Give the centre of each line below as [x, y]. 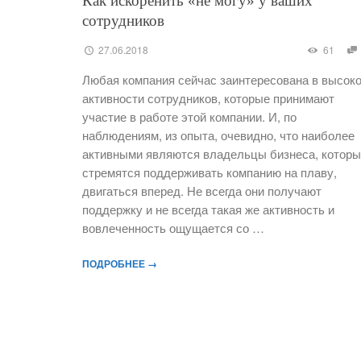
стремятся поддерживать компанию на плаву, [210, 172]
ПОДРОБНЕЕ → [120, 263]
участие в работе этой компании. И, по [189, 116]
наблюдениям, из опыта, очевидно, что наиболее [218, 135]
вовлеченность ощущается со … [173, 228]
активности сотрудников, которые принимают [208, 98]
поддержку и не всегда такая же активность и [208, 209]
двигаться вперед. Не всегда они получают [202, 191]
